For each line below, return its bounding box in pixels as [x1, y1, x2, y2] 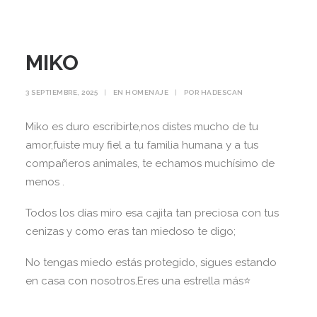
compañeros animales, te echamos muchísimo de [25, 157, 275, 170]
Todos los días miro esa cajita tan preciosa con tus [25, 207, 279, 219]
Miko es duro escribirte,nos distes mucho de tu [25, 120, 258, 133]
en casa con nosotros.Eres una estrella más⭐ [25, 275, 251, 287]
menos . [25, 175, 64, 188]
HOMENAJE [125, 88, 168, 96]
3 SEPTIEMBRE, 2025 [25, 88, 98, 96]
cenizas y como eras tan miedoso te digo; [25, 225, 236, 238]
